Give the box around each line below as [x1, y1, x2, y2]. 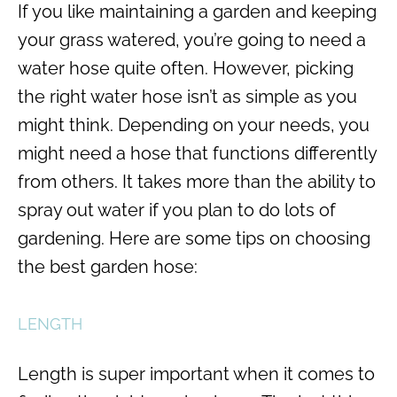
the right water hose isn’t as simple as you [18, 86, 357, 107]
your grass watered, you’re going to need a [18, 29, 366, 51]
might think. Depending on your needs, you [18, 114, 370, 136]
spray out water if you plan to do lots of [18, 199, 336, 221]
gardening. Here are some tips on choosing [18, 228, 370, 249]
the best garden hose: [18, 256, 198, 277]
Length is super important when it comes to [18, 362, 375, 385]
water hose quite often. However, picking [18, 58, 354, 79]
